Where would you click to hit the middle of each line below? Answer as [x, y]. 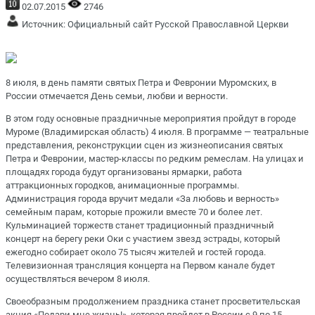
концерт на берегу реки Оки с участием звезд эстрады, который [143, 238]
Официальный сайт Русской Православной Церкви [178, 24]
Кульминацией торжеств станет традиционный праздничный [140, 225]
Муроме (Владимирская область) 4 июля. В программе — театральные [157, 131]
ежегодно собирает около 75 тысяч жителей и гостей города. [136, 252]
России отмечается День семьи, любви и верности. [117, 96]
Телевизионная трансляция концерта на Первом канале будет [140, 265]
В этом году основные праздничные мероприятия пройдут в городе [151, 118]
